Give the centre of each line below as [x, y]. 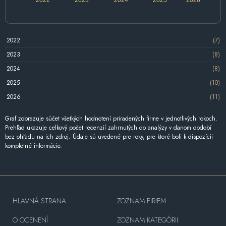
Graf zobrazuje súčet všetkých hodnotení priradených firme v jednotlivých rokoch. [111, 118]
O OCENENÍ [30, 220]
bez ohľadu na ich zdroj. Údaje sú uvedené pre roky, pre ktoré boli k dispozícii [109, 136]
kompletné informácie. [34, 146]
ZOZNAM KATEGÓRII [147, 220]
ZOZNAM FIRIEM [141, 201]
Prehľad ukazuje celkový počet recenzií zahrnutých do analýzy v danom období [108, 127]
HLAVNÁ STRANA [39, 201]
